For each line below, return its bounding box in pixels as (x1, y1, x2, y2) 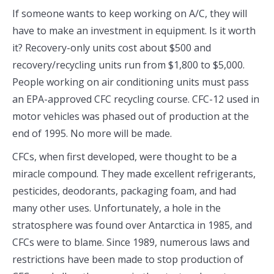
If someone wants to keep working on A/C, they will (12, 6, 247, 20)
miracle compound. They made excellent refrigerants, (12, 166, 256, 180)
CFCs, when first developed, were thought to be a (12, 149, 237, 163)
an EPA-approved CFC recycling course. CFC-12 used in (12, 92, 259, 106)
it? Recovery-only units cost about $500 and (12, 40, 211, 54)
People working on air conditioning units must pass (12, 75, 249, 89)
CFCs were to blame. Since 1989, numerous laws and (12, 235, 250, 249)
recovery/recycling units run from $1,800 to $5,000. (12, 57, 245, 72)
